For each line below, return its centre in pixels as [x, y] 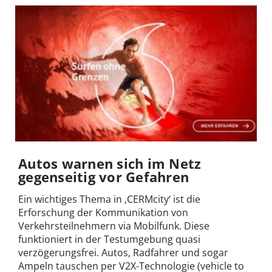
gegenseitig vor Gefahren [104, 176]
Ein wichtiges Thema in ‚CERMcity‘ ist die [109, 199]
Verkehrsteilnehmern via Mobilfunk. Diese [114, 226]
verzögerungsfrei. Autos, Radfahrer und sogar [123, 252]
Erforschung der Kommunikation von [103, 212]
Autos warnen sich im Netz [110, 163]
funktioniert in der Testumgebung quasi [109, 239]
